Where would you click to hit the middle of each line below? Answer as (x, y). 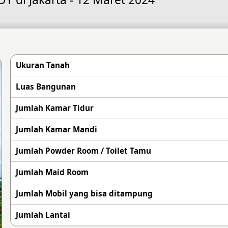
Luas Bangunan (46, 87)
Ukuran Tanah (42, 65)
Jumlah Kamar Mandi (56, 129)
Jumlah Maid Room (52, 172)
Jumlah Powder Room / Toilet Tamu (83, 151)
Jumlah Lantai (43, 215)
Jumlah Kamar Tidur (54, 108)
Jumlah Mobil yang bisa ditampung (84, 193)
